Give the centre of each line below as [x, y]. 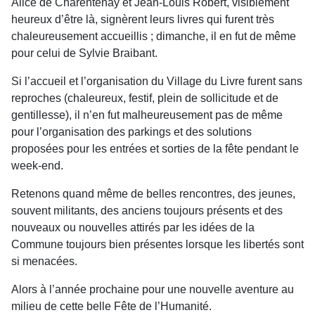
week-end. [37, 166]
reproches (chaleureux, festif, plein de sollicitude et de [145, 98]
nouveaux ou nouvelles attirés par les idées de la [133, 227]
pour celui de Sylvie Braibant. [84, 53]
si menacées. [44, 261]
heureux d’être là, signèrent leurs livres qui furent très [143, 19]
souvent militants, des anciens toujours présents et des [147, 211]
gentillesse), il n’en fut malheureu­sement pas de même [147, 115]
